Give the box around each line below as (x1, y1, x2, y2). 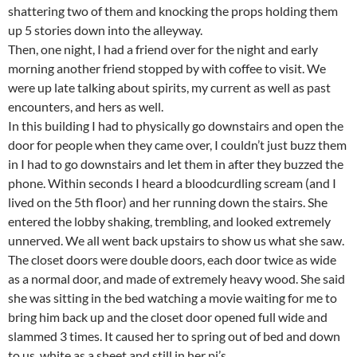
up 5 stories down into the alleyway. (8, 22, 202, 37)
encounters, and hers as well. (8, 99, 163, 114)
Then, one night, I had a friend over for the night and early (8, 41, 318, 57)
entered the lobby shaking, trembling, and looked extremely (8, 214, 331, 229)
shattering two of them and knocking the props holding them (8, 3, 338, 18)
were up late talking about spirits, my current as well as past (8, 80, 331, 95)
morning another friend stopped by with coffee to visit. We (8, 61, 326, 76)
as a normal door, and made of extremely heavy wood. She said (8, 271, 345, 286)
